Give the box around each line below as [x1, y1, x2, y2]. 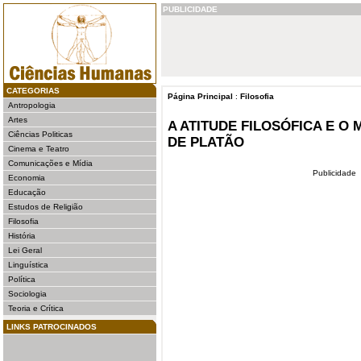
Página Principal [168, 92, 233, 101]
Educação [8, 188, 46, 197]
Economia [8, 173, 45, 182]
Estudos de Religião [8, 202, 83, 211]
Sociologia [8, 289, 47, 298]
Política [8, 275, 35, 284]
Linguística [8, 260, 48, 269]
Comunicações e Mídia [8, 159, 93, 168]
